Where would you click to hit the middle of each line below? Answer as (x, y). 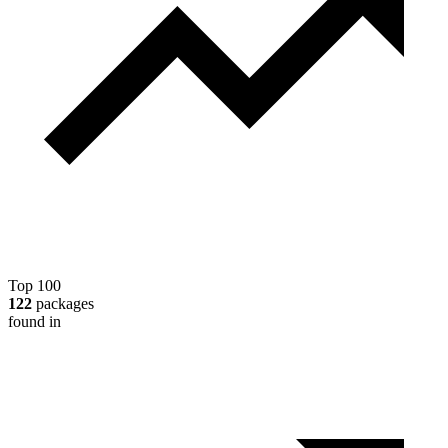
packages (63, 304)
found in (34, 322)
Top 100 (34, 286)
